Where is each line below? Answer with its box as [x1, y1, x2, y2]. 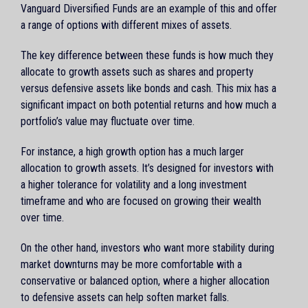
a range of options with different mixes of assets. [21, 18, 234, 32]
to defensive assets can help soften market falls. [21, 290, 229, 304]
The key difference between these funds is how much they [21, 48, 274, 62]
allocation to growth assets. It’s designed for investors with [21, 161, 274, 175]
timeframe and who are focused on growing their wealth [21, 194, 261, 208]
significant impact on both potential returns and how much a [21, 98, 276, 111]
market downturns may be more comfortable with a [21, 257, 242, 271]
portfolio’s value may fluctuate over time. [21, 114, 195, 128]
